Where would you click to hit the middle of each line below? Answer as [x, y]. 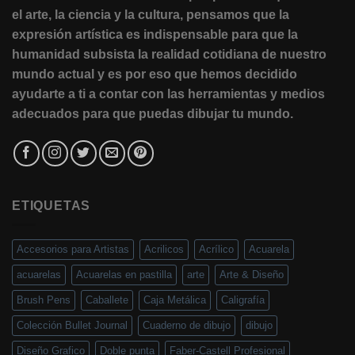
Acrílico [216, 250]
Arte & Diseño [252, 275]
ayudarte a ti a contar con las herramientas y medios [168, 94]
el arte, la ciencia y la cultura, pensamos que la [151, 14]
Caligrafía [243, 300]
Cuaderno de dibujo [187, 326]
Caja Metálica [175, 300]
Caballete [107, 300]
